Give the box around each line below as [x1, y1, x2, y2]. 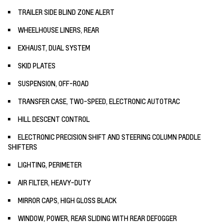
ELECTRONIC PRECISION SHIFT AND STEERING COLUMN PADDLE [18, 132, 201, 141]
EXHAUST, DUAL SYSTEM [18, 43, 90, 52]
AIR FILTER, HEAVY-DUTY [18, 177, 91, 187]
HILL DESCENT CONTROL [18, 114, 90, 123]
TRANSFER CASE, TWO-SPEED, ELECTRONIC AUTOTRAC [18, 96, 180, 106]
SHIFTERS [8, 142, 37, 151]
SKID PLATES [18, 60, 55, 70]
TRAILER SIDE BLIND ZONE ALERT [18, 7, 114, 16]
